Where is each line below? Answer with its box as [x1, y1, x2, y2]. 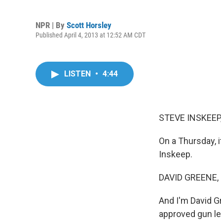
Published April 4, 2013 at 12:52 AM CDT [36, 31, 146, 39]
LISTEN [64, 69, 93, 78]
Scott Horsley [67, 20, 111, 30]
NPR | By [36, 20, 67, 30]
